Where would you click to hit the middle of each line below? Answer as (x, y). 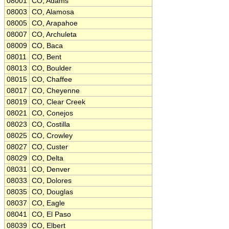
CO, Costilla (51, 124)
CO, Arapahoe (55, 23)
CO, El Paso (51, 214)
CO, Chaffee (52, 79)
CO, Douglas (52, 192)
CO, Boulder (52, 68)
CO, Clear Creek (59, 102)
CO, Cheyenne (56, 91)
